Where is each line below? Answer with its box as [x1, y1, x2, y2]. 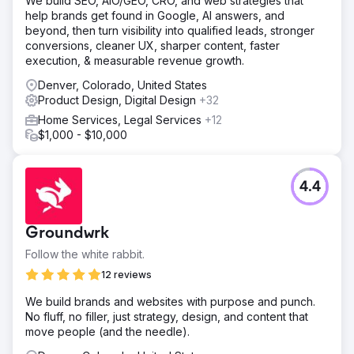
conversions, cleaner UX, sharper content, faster [25, 38, 280, 52]
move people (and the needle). [25, 324, 190, 338]
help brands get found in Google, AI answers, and [25, 8, 284, 22]
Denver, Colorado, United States [38, 77, 207, 92]
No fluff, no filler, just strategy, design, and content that [25, 309, 308, 323]
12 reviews [101, 268, 152, 281]
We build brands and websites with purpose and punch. [25, 294, 315, 308]
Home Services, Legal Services [38, 112, 205, 126]
